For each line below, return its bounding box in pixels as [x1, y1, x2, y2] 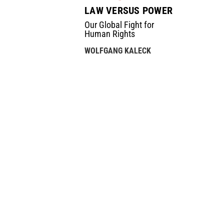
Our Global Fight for [84, 19, 154, 30]
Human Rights [84, 28, 135, 39]
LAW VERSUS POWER [84, 4, 173, 17]
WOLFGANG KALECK [84, 46, 151, 56]
